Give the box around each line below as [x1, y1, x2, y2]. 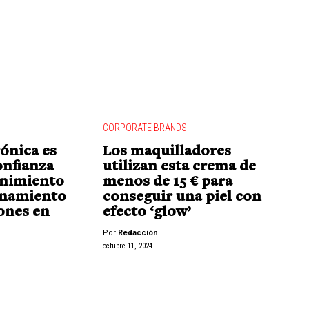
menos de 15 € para [102, 175, 232, 190]
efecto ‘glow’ [102, 205, 191, 221]
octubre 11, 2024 [102, 241, 152, 250]
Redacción [117, 228, 158, 238]
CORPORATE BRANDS [102, 122, 187, 134]
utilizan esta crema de [102, 159, 256, 175]
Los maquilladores [102, 144, 231, 160]
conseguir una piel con [102, 190, 261, 206]
